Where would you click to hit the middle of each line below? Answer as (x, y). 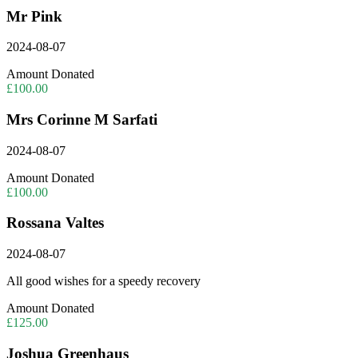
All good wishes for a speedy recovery (103, 281)
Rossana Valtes (55, 223)
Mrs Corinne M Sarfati (82, 119)
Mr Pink (34, 16)
